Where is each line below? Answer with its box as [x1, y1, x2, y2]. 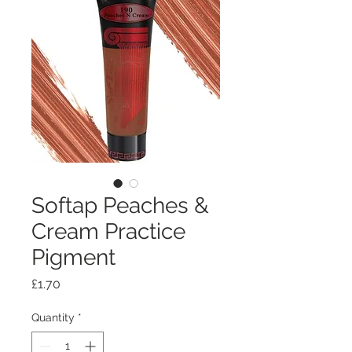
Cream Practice [31, 218, 185, 244]
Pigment [31, 244, 115, 270]
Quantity [31, 311, 75, 324]
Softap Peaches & [31, 192, 209, 218]
